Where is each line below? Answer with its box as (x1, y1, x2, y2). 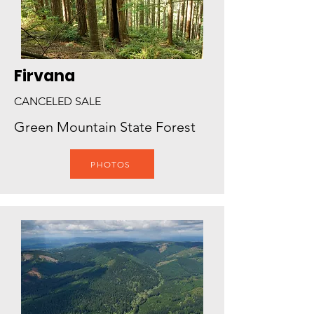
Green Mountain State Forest (14, 118, 196, 135)
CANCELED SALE (14, 95, 101, 108)
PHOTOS (90, 158, 131, 170)
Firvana (14, 65, 75, 87)
